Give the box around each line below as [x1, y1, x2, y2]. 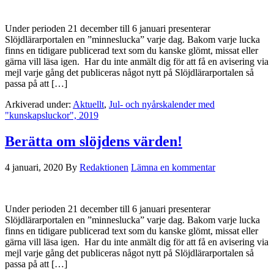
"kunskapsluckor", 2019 [5, 109, 98, 120]
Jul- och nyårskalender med [109, 98, 215, 109]
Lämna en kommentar [131, 161, 215, 172]
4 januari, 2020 [5, 161, 63, 172]
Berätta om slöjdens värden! [5, 133, 182, 149]
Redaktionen [80, 161, 128, 172]
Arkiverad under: [5, 98, 73, 109]
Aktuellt [73, 98, 104, 109]
